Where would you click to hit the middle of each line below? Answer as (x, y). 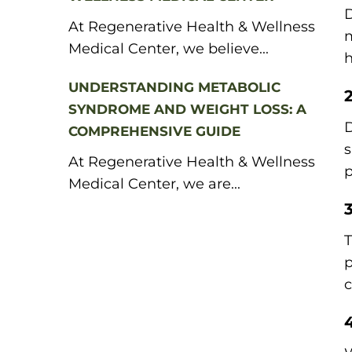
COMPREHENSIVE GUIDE (154, 131)
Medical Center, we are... (154, 184)
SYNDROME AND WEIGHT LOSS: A (187, 109)
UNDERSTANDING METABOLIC (174, 87)
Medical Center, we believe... (169, 49)
